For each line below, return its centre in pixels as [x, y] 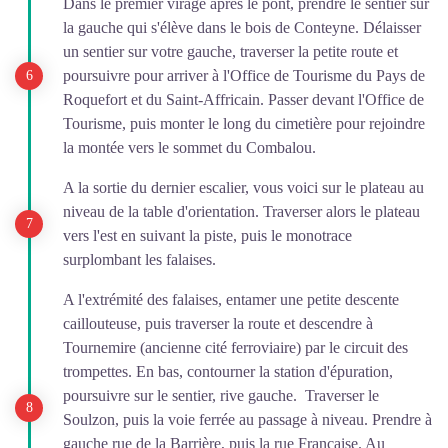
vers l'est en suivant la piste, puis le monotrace [207, 235]
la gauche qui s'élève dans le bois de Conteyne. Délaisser [242, 27]
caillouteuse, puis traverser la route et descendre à [218, 323]
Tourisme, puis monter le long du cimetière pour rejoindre [244, 123]
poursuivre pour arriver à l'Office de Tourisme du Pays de [244, 75]
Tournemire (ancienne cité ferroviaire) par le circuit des [235, 347]
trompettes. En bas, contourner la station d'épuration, [228, 371]
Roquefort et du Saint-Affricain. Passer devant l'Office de [243, 99]
